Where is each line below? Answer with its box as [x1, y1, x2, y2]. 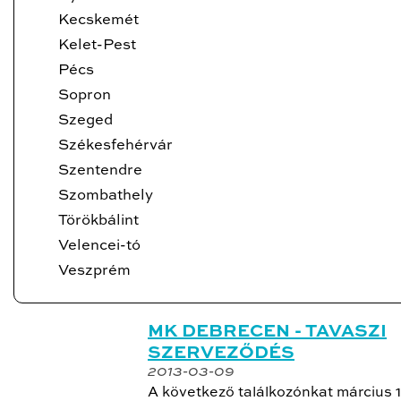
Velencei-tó [58, 238, 141, 253]
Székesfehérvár [58, 138, 173, 153]
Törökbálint [58, 213, 139, 228]
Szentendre [58, 163, 142, 178]
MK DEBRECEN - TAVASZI [148, 323, 387, 341]
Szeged [58, 113, 113, 128]
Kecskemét [58, 13, 139, 28]
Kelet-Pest [58, 38, 136, 53]
